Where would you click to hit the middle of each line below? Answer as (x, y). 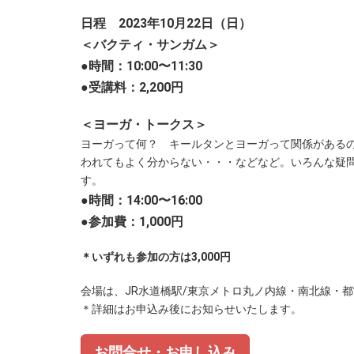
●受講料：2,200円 (132, 87)
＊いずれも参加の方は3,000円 (156, 257)
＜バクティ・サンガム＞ (150, 45)
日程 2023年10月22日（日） (172, 23)
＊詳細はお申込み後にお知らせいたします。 (191, 309)
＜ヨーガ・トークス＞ (144, 124)
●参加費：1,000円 (132, 222)
